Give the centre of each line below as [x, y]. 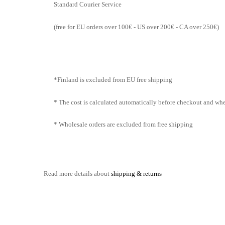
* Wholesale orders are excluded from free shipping [123, 124]
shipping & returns [136, 173]
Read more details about [77, 173]
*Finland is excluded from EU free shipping [113, 80]
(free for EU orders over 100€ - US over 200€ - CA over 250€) [136, 27]
